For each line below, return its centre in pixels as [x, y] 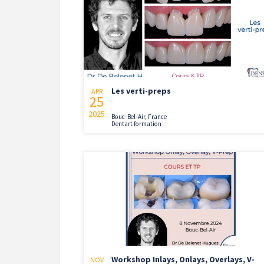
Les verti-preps [141, 90]
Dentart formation [136, 123]
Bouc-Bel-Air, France [139, 116]
